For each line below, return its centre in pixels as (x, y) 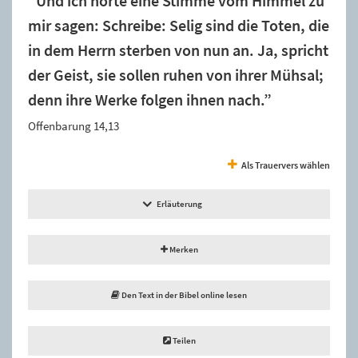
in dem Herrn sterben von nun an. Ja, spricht (178, 50)
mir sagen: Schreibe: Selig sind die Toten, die (179, 25)
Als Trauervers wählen (286, 165)
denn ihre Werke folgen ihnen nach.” (150, 99)
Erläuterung (179, 203)
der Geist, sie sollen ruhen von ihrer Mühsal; (176, 75)
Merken (183, 249)
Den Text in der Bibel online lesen (183, 294)
